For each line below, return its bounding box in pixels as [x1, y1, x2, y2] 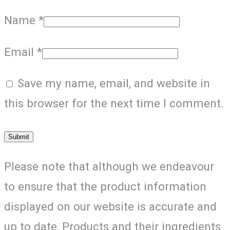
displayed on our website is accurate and [4, 199, 217, 213]
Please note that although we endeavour [4, 159, 214, 173]
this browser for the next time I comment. [4, 97, 224, 110]
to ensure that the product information [4, 179, 206, 193]
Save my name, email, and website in [17, 76, 210, 90]
